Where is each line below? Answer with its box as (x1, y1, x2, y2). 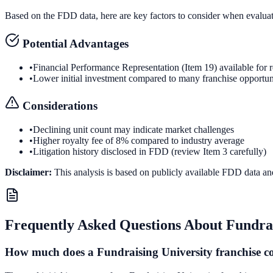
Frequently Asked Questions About (5, 216, 226, 233)
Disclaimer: (5, 167, 52, 178)
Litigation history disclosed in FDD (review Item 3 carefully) (33, 146, 266, 157)
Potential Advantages (19, 37, 129, 50)
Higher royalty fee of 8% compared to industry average (33, 135, 244, 146)
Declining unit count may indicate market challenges (33, 124, 234, 135)
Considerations (19, 99, 97, 113)
